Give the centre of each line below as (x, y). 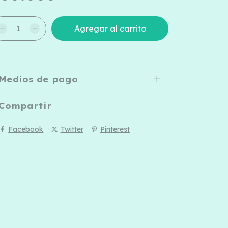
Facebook (26, 129)
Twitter (72, 129)
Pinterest (115, 129)
